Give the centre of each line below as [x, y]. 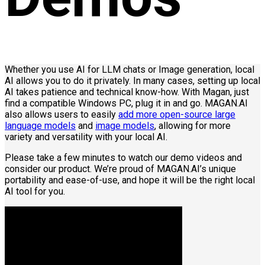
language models [40, 126]
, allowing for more [193, 126]
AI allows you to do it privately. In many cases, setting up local [132, 81]
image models [125, 126]
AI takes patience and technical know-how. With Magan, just [127, 92]
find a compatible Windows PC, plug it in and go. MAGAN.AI [126, 104]
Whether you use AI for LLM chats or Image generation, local [130, 70]
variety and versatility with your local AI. [86, 137]
